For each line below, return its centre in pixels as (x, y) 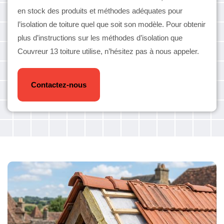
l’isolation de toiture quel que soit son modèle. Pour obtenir (111, 24)
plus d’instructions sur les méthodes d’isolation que (100, 38)
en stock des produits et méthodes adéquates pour (100, 11)
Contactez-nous (59, 85)
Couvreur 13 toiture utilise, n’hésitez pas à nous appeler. (108, 51)
